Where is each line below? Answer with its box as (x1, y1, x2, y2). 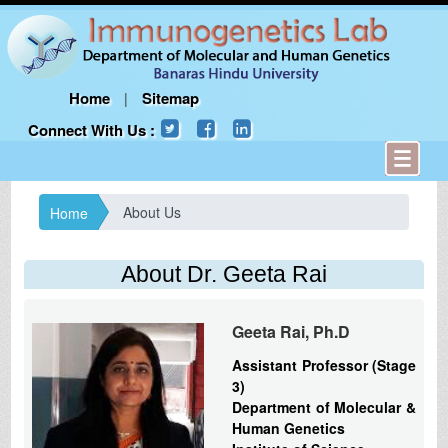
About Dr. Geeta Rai (121, 260, 327, 287)
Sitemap (142, 87, 200, 110)
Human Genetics (231, 417, 345, 438)
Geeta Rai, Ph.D (231, 319, 350, 343)
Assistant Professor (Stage (231, 354, 417, 375)
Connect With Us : (27, 119, 159, 142)
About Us (122, 201, 181, 222)
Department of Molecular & (231, 396, 417, 417)
